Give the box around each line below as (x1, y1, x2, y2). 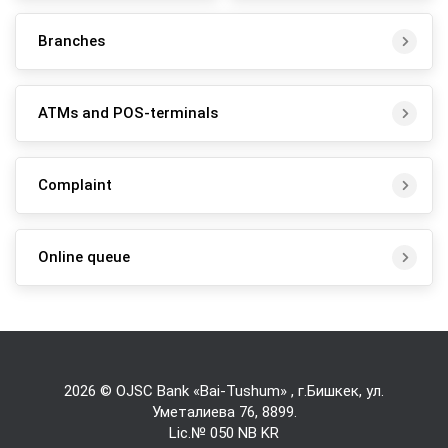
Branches (38, 32, 105, 51)
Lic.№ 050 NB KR (169, 423, 279, 442)
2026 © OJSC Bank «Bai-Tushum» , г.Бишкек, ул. (64, 381, 384, 400)
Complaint (38, 176, 112, 195)
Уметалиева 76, (151, 402, 262, 421)
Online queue (38, 248, 130, 267)
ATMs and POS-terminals (38, 104, 218, 123)
